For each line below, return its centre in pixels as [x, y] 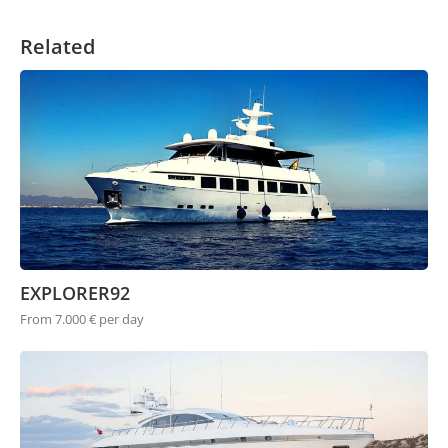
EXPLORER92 [75, 293]
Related [57, 47]
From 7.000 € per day [82, 319]
